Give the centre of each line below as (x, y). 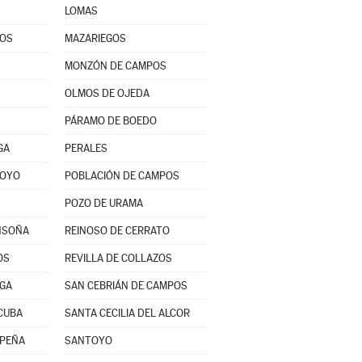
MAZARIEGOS (95, 38)
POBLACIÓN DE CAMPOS (122, 176)
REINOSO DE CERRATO (117, 231)
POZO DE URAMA (103, 203)
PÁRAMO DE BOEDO (110, 121)
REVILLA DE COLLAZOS (118, 258)
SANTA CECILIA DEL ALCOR (127, 313)
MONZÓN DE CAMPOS (115, 66)
